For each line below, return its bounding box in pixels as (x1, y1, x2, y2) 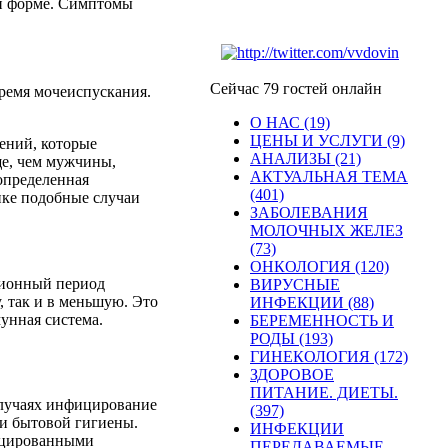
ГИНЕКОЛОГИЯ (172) (250, 348, 408, 365)
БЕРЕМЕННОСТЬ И (250, 312, 394, 329)
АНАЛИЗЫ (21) (250, 150, 361, 167)
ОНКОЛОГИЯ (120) (250, 258, 389, 275)
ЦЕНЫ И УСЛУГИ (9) (250, 132, 405, 149)
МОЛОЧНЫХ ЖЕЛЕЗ (250, 222, 403, 239)
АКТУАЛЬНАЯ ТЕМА (250, 168, 408, 185)
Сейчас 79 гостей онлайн (210, 80, 382, 97)
